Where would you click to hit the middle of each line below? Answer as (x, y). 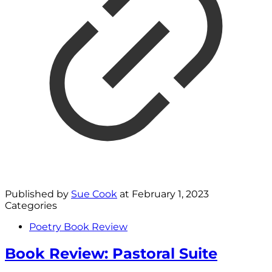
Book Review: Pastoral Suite (111, 253)
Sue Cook (94, 194)
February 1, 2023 (170, 194)
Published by (38, 194)
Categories (31, 206)
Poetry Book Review (78, 227)
